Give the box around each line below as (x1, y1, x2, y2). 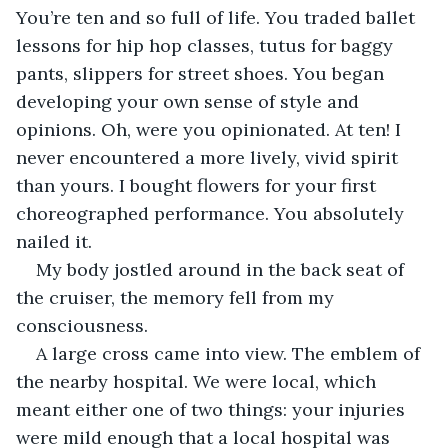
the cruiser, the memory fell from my (16, 285, 339, 309)
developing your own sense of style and (16, 89, 364, 113)
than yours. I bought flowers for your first (16, 173, 381, 197)
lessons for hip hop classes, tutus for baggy (16, 33, 398, 57)
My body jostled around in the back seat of (36, 257, 409, 281)
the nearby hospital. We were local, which (16, 369, 381, 393)
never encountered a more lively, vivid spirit (16, 145, 403, 169)
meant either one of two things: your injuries (16, 397, 410, 421)
